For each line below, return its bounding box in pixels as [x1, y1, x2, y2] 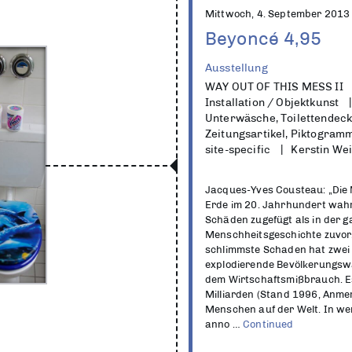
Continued [243, 318, 294, 330]
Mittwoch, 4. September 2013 [205, 8, 350, 20]
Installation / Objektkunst [205, 96, 339, 108]
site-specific [205, 143, 271, 156]
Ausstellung [205, 61, 268, 74]
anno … [205, 318, 244, 330]
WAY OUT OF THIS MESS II [205, 80, 343, 93]
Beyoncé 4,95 [205, 27, 321, 49]
